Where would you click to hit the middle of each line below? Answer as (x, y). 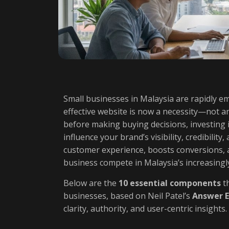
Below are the (91, 183)
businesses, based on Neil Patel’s (128, 196)
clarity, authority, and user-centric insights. (145, 209)
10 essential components (170, 183)
